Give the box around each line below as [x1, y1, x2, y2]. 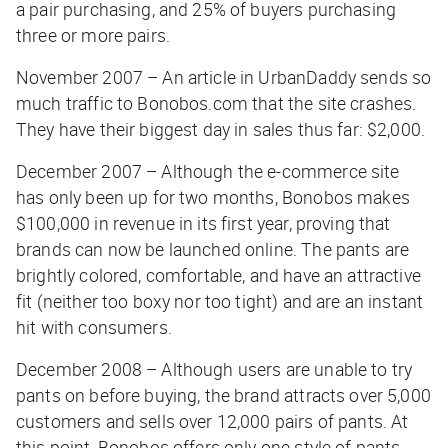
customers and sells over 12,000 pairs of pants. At [16, 409, 409, 434]
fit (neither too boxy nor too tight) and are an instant [16, 289, 424, 314]
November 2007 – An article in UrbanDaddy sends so [16, 65, 432, 90]
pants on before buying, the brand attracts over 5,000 [16, 383, 431, 408]
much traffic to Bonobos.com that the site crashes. [16, 91, 417, 116]
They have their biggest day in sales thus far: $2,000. [16, 117, 426, 142]
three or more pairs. [16, 23, 170, 48]
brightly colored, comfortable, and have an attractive [16, 263, 421, 288]
